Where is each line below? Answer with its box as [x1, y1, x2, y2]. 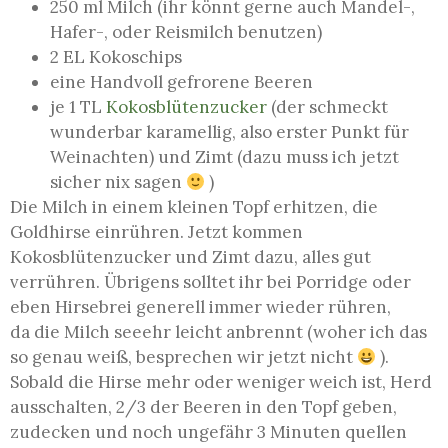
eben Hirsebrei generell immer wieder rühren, [10, 296, 391, 319]
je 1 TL [50, 96, 106, 119]
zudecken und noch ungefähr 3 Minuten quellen [10, 421, 407, 444]
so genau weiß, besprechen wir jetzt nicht [10, 346, 357, 369]
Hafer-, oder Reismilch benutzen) [50, 21, 322, 44]
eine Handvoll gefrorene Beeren [50, 71, 313, 94]
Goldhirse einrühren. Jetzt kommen [10, 221, 303, 244]
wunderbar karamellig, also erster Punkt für [50, 121, 409, 144]
